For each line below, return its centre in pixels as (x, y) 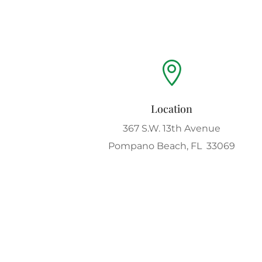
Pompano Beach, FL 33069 (172, 146)
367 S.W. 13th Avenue (172, 128)
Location (172, 108)
